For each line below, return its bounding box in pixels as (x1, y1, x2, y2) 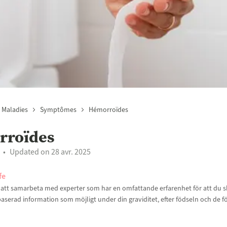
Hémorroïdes (88, 105, 128, 115)
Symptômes (40, 105, 77, 115)
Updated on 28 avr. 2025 (9, 146, 91, 158)
